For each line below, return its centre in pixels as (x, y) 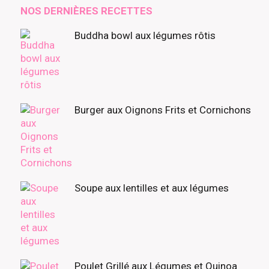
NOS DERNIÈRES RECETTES (86, 11)
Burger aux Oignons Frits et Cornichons (163, 110)
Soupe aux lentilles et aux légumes (152, 188)
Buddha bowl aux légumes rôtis (145, 36)
